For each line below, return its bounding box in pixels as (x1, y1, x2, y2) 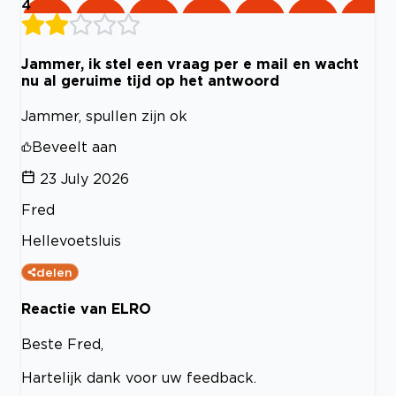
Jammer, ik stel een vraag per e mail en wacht (21, 56, 359, 72)
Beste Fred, (21, 335, 103, 352)
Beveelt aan (32, 139, 117, 156)
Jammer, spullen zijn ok (21, 108, 187, 125)
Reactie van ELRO (21, 300, 151, 316)
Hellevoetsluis (21, 232, 121, 249)
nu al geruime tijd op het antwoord (21, 72, 279, 89)
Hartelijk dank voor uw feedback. (21, 369, 256, 385)
